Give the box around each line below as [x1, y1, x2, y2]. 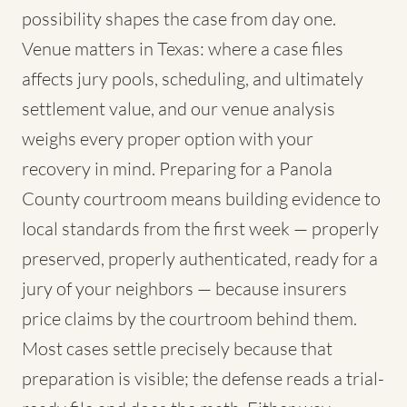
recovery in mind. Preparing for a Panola [22, 157, 333, 180]
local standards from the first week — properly [22, 217, 379, 240]
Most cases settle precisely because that [22, 337, 333, 360]
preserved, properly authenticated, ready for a [22, 247, 378, 270]
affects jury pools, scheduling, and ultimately [22, 67, 363, 90]
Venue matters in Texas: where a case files [22, 37, 343, 60]
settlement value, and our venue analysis [22, 97, 335, 120]
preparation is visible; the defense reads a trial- [22, 367, 384, 390]
